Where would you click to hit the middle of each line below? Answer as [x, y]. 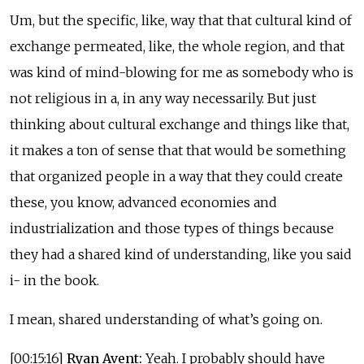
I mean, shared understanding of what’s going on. [166, 319]
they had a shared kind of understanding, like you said [181, 254]
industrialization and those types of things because [172, 228]
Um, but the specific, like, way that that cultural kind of [181, 20]
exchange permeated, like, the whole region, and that [177, 46]
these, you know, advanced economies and [143, 202]
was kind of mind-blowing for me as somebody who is [182, 72]
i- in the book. [54, 280]
